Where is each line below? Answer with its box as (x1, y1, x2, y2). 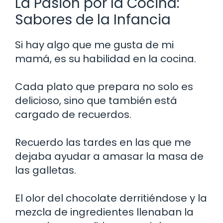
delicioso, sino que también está (15, 94, 177, 108)
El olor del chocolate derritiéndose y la (15, 191, 207, 206)
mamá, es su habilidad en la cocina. (15, 52, 196, 66)
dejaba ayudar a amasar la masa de (15, 149, 204, 164)
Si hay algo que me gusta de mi (15, 38, 174, 52)
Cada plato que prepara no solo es (15, 80, 193, 94)
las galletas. (15, 163, 76, 178)
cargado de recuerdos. (15, 108, 131, 122)
